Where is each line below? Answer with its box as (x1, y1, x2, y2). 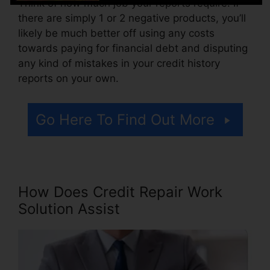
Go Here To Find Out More (35, 111, 215, 129)
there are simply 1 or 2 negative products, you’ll (18, 11, 246, 24)
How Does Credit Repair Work (18, 183, 222, 201)
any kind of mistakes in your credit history (18, 57, 220, 69)
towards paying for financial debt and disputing (18, 42, 248, 54)
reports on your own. (18, 72, 119, 84)
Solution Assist (18, 200, 120, 218)
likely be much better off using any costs (18, 27, 215, 39)
